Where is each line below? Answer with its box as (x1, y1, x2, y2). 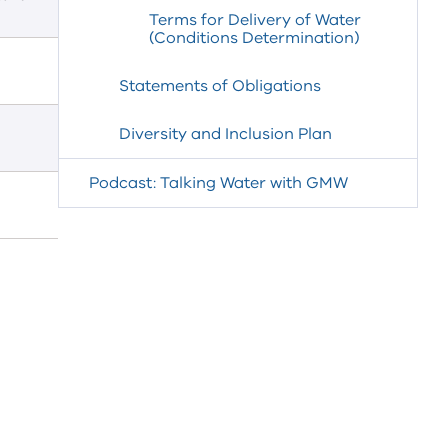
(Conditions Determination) (149, 27, 360, 49)
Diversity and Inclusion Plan (119, 123, 332, 145)
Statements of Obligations (119, 75, 321, 97)
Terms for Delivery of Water (149, 9, 361, 31)
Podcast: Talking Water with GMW (89, 172, 348, 194)
